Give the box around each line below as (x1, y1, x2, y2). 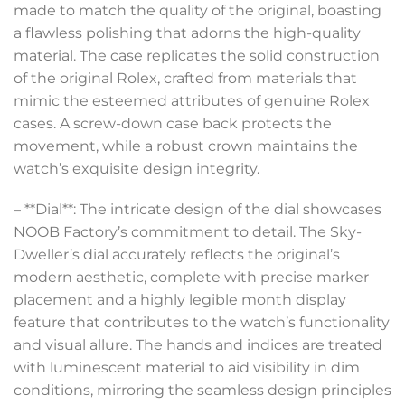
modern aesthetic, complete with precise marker (14, 268, 369, 287)
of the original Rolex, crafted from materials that (14, 69, 357, 87)
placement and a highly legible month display (14, 291, 346, 309)
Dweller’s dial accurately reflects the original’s (14, 246, 340, 264)
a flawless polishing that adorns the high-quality (14, 24, 361, 42)
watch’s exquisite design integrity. (14, 159, 259, 177)
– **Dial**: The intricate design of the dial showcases (14, 201, 381, 219)
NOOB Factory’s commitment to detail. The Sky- (14, 223, 362, 241)
